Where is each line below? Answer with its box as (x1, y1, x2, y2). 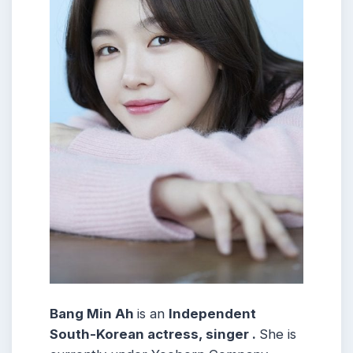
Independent (169, 305, 256, 321)
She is (259, 325, 296, 342)
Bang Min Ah (50, 305, 137, 321)
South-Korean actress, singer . (50, 325, 259, 342)
